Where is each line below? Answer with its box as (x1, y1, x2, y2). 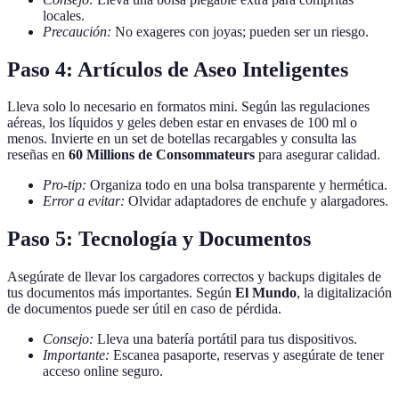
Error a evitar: (43, 193, 125, 209)
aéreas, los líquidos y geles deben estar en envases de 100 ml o (7, 115, 357, 131)
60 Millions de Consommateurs (69, 147, 255, 163)
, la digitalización (297, 285, 392, 301)
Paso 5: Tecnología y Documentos (7, 227, 311, 251)
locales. (43, 7, 85, 23)
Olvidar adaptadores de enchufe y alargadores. (125, 193, 388, 209)
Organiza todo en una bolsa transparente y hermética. (86, 177, 387, 193)
